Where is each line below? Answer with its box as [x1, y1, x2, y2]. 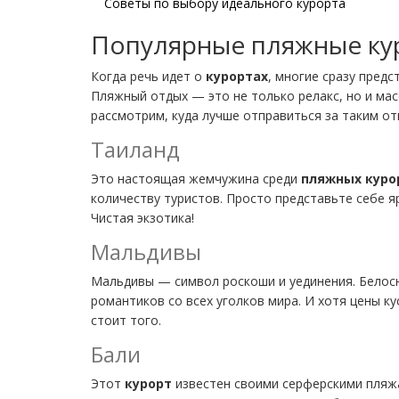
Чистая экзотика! [91, 208, 194, 226]
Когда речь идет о [91, 67, 206, 85]
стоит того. [91, 311, 161, 329]
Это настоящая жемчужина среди [91, 169, 301, 187]
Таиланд [91, 134, 180, 164]
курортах [206, 67, 268, 85]
